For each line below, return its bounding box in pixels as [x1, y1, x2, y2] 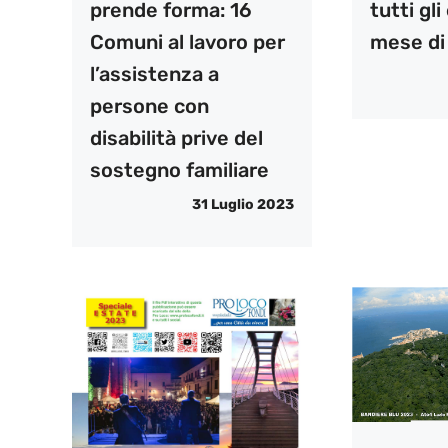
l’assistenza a [90, 61, 219, 86]
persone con [90, 93, 209, 118]
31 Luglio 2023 [191, 195, 294, 213]
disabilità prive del [90, 125, 263, 150]
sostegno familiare [90, 157, 269, 182]
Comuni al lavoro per [90, 29, 285, 54]
